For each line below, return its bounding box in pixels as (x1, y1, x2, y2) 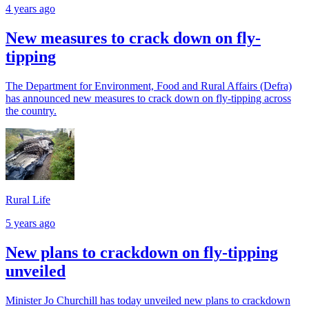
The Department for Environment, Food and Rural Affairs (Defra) (6, 79, 292, 92)
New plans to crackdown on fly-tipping (6, 243, 278, 261)
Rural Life (6, 193, 50, 206)
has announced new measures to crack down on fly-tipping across (6, 92, 291, 104)
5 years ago (6, 217, 55, 229)
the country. (6, 104, 57, 117)
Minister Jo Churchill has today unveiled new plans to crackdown (6, 294, 290, 306)
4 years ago (6, 3, 55, 15)
